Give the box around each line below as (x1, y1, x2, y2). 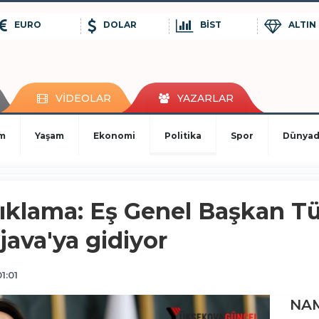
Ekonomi (93, 130, 135, 141)
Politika (164, 130, 202, 141)
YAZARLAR (177, 91, 234, 105)
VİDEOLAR (55, 91, 111, 105)
